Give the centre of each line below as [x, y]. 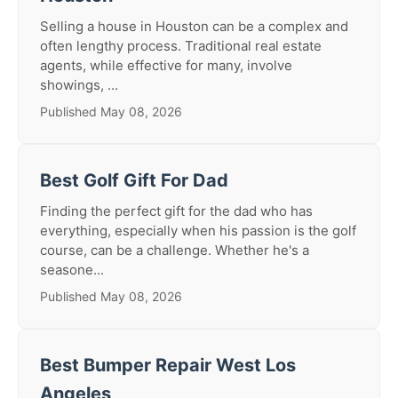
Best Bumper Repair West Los [168, 365]
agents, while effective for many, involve [166, 65]
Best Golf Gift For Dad [134, 180]
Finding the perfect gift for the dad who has [176, 211]
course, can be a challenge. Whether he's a [175, 250]
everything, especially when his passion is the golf [198, 231]
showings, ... [79, 85]
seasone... [72, 270]
